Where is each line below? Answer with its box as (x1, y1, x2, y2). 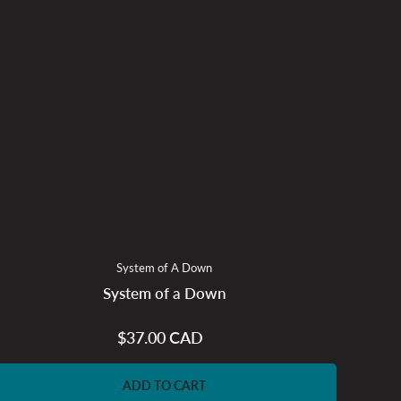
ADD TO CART (123, 377, 207, 393)
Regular (158, 329, 203, 346)
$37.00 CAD (116, 327, 203, 347)
